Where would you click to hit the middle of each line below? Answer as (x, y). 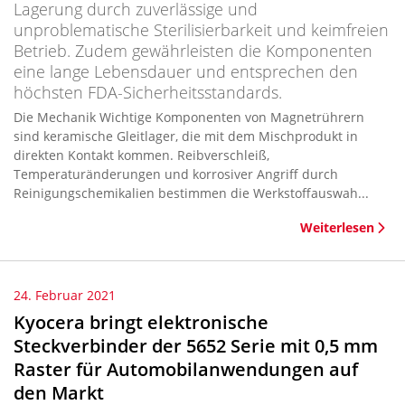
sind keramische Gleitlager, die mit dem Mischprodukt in (186, 136)
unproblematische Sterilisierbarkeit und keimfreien (201, 30)
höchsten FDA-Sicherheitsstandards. (148, 92)
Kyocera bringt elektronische (141, 322)
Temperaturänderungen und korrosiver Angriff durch (176, 174)
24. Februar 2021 (65, 295)
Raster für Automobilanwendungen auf (186, 369)
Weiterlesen (337, 227)
